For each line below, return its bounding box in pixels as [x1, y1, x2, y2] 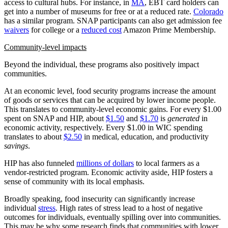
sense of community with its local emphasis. [4, 177, 145, 186]
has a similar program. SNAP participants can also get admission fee [4, 16, 222, 25]
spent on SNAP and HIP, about [4, 113, 106, 123]
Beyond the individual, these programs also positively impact [4, 60, 199, 69]
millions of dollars [76, 158, 134, 167]
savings [4, 141, 28, 150]
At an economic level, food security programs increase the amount [4, 86, 216, 95]
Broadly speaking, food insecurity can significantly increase [4, 194, 195, 203]
